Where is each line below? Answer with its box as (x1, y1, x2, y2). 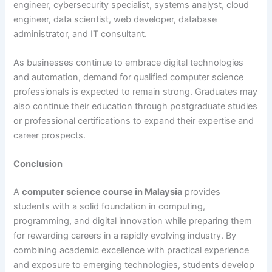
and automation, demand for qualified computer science (13, 71, 244, 83)
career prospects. (13, 129, 86, 141)
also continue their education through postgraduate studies (13, 100, 258, 112)
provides (182, 186, 221, 198)
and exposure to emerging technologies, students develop (13, 259, 255, 271)
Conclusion (13, 158, 63, 170)
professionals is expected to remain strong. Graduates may (13, 86, 258, 97)
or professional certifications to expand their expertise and (13, 115, 254, 126)
